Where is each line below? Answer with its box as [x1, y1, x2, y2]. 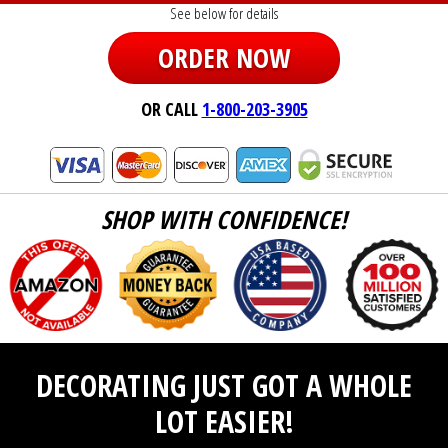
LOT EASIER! [154, 401, 294, 443]
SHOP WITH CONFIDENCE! [101, 201, 347, 236]
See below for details [170, 2, 278, 23]
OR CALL [140, 96, 202, 121]
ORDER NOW [158, 38, 290, 76]
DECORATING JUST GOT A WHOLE [36, 365, 412, 407]
